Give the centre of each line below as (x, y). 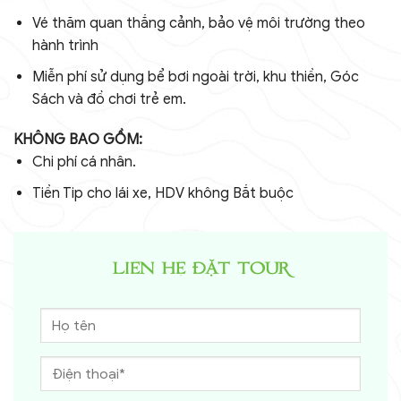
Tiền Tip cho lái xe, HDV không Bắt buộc (162, 194)
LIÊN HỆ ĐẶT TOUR (200, 270)
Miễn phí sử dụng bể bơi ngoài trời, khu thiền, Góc (195, 77)
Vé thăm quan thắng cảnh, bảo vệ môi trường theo (198, 24)
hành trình (65, 46)
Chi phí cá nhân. (84, 162)
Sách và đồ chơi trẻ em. (109, 99)
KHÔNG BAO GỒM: (78, 140)
